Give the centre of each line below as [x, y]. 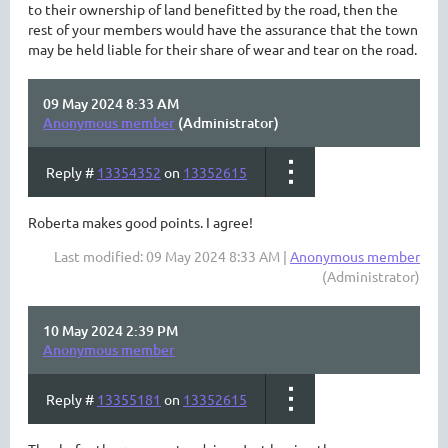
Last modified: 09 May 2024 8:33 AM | [172, 256]
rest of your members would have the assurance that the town [223, 29]
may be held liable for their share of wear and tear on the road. [222, 49]
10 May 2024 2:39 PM [110, 330]
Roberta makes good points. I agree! [140, 222]
